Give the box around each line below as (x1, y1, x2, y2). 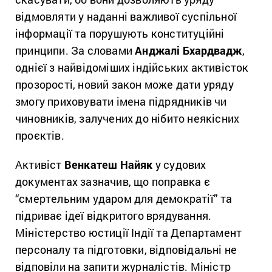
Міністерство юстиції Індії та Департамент (15, 225, 242, 240)
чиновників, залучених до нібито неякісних (15, 111, 240, 126)
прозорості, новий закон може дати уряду (15, 77, 234, 92)
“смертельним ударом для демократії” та (15, 191, 233, 206)
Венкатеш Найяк (64, 157, 153, 172)
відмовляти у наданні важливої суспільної (15, 9, 237, 24)
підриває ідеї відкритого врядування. (15, 208, 212, 223)
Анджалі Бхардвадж (135, 43, 242, 58)
